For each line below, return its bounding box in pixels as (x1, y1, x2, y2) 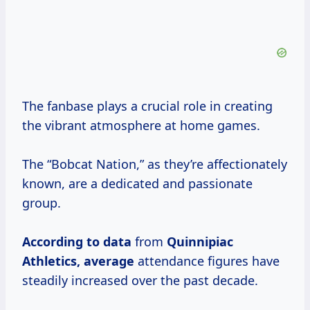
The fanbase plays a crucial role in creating (22, 98, 273, 115)
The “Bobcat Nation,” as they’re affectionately (22, 156, 287, 173)
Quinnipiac (167, 233, 233, 250)
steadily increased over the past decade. (22, 272, 258, 289)
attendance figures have (134, 253, 280, 270)
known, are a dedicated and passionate (22, 175, 253, 192)
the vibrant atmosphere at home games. (22, 117, 260, 134)
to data (86, 233, 131, 250)
